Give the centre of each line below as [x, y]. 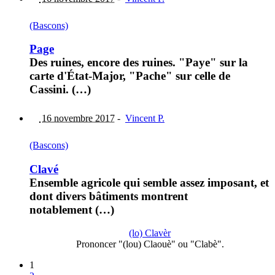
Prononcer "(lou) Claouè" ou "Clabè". [150, 244]
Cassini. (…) [60, 90]
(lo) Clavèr [150, 233]
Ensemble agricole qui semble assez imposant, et [149, 182]
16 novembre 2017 [77, 118]
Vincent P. [145, 118]
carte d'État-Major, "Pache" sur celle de [130, 76]
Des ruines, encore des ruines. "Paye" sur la [139, 63]
